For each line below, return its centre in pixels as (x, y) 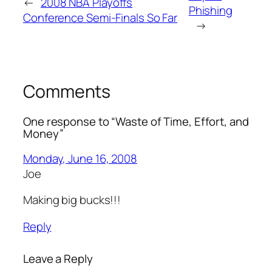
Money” (43, 134)
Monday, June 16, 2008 (80, 158)
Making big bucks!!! (72, 200)
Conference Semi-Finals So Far (100, 18)
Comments (67, 91)
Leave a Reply (58, 258)
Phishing (210, 10)
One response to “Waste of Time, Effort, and (136, 122)
